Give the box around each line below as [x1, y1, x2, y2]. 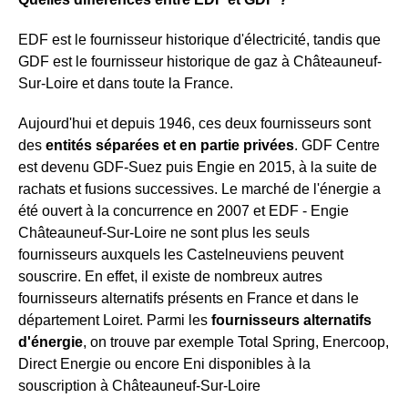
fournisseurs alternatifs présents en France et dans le [18, 290, 359, 306]
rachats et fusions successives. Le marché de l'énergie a [18, 180, 381, 197]
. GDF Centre [294, 137, 380, 153]
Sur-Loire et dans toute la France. [18, 75, 233, 91]
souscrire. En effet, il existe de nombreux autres [18, 268, 322, 284]
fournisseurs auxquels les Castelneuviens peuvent [18, 246, 343, 262]
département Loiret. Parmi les [18, 311, 211, 328]
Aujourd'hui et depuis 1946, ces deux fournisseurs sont [18, 115, 371, 131]
